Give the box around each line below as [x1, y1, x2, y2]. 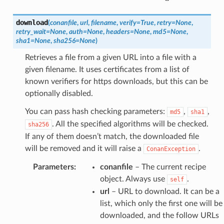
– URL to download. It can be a [109, 187, 219, 195]
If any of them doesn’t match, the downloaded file [24, 132, 199, 140]
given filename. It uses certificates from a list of [24, 65, 189, 73]
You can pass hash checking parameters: [24, 107, 167, 115]
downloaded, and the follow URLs [99, 211, 219, 219]
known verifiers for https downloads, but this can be [24, 77, 208, 85]
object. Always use [99, 174, 167, 183]
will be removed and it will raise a [24, 144, 143, 152]
